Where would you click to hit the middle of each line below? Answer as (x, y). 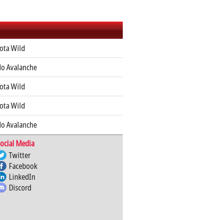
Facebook (23, 166)
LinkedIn (22, 177)
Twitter (19, 155)
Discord (20, 188)
